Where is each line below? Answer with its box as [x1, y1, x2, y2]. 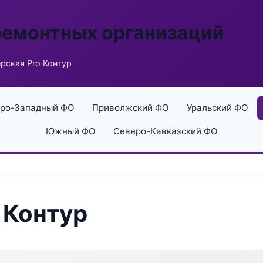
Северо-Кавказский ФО [113, 126, 218, 137]
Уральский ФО [186, 102, 248, 113]
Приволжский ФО [92, 102, 169, 113]
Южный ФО [45, 126, 96, 137]
